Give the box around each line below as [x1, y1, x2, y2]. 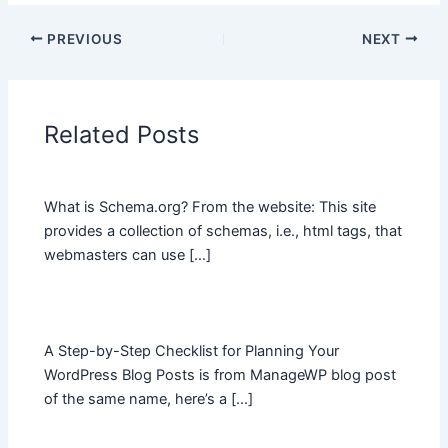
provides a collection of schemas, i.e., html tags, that [44, 222, 403, 241]
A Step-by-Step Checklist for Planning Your [44, 342, 340, 361]
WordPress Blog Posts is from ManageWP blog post [44, 366, 397, 385]
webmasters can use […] [44, 246, 212, 265]
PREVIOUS [43, 30, 123, 47]
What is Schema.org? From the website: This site [44, 198, 377, 217]
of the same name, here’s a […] [44, 390, 254, 409]
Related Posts [44, 120, 200, 150]
